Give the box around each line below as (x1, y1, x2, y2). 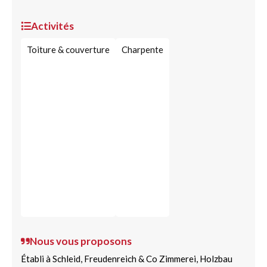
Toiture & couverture (27, 44, 110, 55)
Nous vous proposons (30, 235, 132, 247)
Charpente (122, 44, 163, 55)
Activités (31, 20, 74, 32)
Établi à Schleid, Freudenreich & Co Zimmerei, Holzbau (21, 253, 232, 264)
